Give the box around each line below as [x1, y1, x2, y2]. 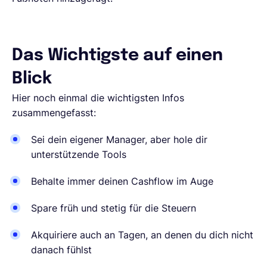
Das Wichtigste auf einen [12, 46, 223, 64]
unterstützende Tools [31, 148, 126, 160]
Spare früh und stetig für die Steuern [31, 201, 196, 214]
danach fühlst [31, 243, 92, 256]
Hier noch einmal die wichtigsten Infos [12, 91, 184, 104]
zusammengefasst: [12, 106, 96, 119]
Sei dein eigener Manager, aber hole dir [31, 133, 207, 145]
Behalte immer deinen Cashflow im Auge [31, 175, 213, 187]
